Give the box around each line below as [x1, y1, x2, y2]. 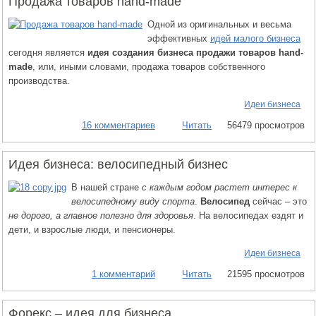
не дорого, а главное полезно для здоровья [8, 209, 193, 221]
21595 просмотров [227, 268, 305, 279]
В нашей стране [71, 181, 142, 193]
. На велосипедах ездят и [193, 209, 303, 221]
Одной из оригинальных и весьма [147, 18, 291, 30]
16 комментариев [81, 119, 155, 130]
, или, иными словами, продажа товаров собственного [32, 61, 265, 72]
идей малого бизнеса [210, 32, 300, 44]
